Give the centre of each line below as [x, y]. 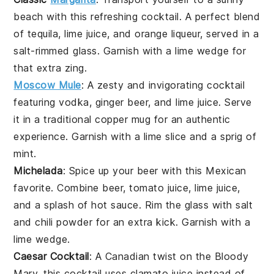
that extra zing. [50, 68]
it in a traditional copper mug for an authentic [122, 119]
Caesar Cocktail [51, 256]
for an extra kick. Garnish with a [172, 222]
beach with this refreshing [77, 16]
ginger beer [122, 102]
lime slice [165, 136]
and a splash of [53, 205]
